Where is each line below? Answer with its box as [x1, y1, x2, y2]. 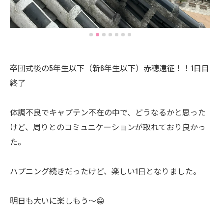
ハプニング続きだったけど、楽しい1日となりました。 [10, 165, 201, 177]
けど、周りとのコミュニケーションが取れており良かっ [10, 120, 206, 133]
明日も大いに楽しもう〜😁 [10, 194, 105, 206]
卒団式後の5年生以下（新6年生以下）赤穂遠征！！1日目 [10, 61, 209, 74]
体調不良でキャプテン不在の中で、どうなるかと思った [10, 106, 206, 118]
